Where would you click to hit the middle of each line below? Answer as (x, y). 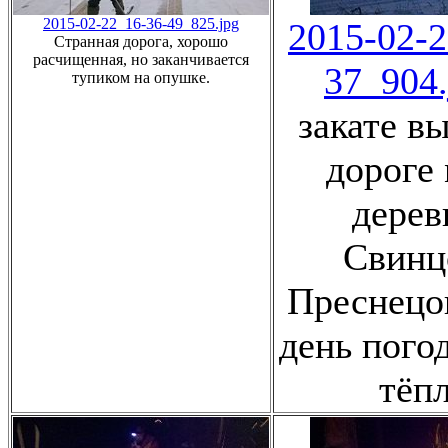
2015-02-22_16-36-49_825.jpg (141, 23)
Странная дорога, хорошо (141, 41)
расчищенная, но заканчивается (141, 59)
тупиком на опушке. (141, 77)
